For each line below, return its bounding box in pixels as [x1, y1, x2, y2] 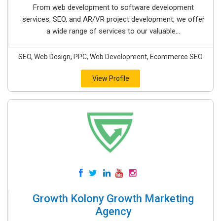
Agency [95, 205, 132, 218]
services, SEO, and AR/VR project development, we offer [22, 15, 205, 24]
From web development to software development [33, 3, 194, 12]
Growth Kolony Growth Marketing [33, 192, 194, 205]
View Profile [92, 74, 129, 82]
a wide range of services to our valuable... [46, 27, 180, 36]
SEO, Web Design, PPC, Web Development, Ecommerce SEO [18, 53, 203, 61]
